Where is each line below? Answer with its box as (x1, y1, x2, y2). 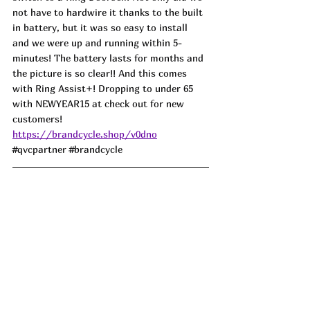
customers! (12, 113, 65, 125)
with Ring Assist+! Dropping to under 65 (12, 82, 196, 95)
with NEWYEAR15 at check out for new (12, 98, 187, 110)
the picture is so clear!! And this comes (12, 67, 190, 80)
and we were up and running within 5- (12, 37, 182, 49)
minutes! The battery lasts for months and (12, 52, 206, 64)
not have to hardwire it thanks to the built (12, 6, 206, 19)
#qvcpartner (12, 143, 66, 156)
